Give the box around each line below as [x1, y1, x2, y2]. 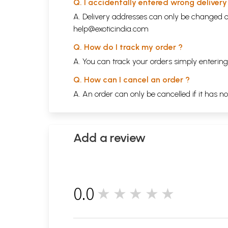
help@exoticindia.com [73, 24, 149, 34]
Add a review [73, 130, 146, 146]
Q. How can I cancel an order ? [73, 75, 190, 85]
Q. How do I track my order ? [73, 42, 183, 52]
